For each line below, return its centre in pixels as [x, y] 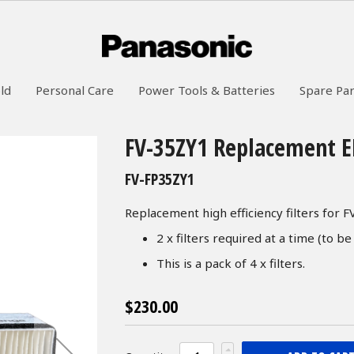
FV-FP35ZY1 [160, 179]
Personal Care [74, 90]
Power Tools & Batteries [206, 90]
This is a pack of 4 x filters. [231, 263]
